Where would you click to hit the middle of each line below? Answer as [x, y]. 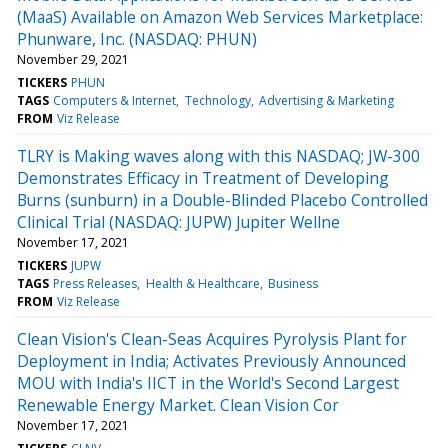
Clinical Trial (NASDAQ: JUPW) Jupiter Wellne [178, 221]
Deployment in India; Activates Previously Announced [211, 360]
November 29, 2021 [73, 59]
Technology [217, 100]
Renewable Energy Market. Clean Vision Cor [178, 404]
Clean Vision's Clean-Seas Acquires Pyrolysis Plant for [212, 338]
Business [292, 283]
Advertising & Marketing [326, 100]
